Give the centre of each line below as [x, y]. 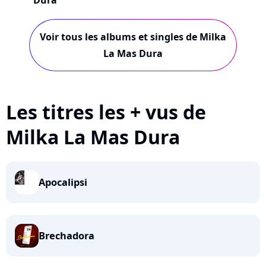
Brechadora [66, 236]
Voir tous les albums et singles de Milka [133, 37]
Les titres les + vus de [106, 112]
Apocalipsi [63, 182]
